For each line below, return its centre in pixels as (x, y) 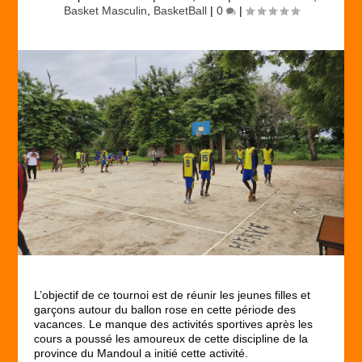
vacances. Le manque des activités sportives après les (174, 324)
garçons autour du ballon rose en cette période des (165, 309)
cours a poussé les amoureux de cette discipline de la (171, 338)
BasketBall (180, 11)
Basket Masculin (105, 11)
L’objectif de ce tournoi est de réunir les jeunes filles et (173, 295)
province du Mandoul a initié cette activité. (141, 353)
